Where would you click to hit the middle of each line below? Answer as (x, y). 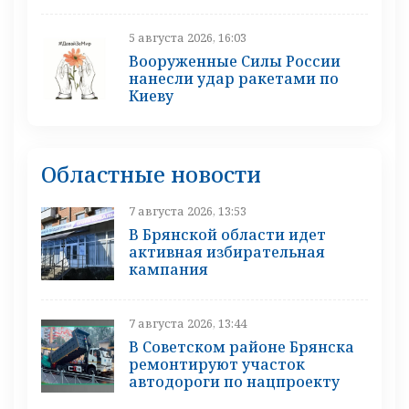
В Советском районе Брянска (241, 347)
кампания (168, 270)
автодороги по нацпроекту (234, 382)
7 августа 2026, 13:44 (188, 324)
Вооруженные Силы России (235, 62)
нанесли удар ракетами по (234, 79)
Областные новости (151, 174)
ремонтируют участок (217, 365)
